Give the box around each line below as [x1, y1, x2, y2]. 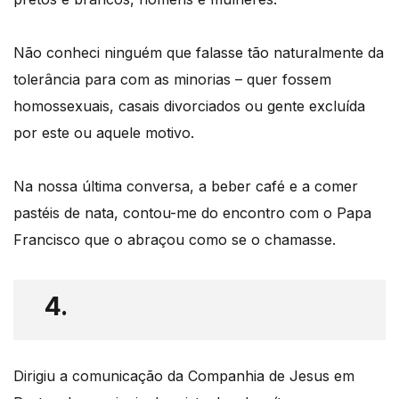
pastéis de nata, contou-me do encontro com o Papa [13, 204, 371, 223]
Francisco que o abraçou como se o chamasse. [13, 231, 336, 249]
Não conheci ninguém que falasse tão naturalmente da [13, 44, 384, 62]
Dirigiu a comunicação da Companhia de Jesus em [13, 367, 354, 386]
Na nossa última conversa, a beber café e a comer [13, 177, 358, 196]
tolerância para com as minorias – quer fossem [13, 70, 331, 89]
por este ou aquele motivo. [13, 124, 194, 142]
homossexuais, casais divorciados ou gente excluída [13, 97, 365, 116]
